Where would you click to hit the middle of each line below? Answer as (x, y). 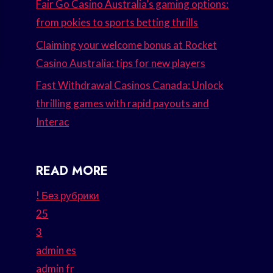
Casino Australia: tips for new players (121, 63)
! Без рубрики (68, 196)
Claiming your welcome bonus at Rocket (127, 44)
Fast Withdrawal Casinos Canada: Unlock (130, 85)
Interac (53, 122)
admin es (56, 250)
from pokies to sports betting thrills (117, 22)
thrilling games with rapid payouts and (123, 104)
